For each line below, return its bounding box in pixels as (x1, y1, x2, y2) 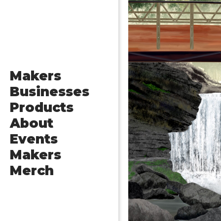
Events (10, 131, 58, 147)
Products (10, 100, 74, 116)
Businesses (10, 84, 89, 100)
